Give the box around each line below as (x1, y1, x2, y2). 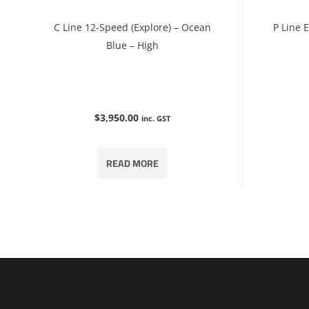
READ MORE (106, 154, 159, 172)
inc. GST (141, 112, 170, 123)
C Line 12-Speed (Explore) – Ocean (53, 20, 211, 34)
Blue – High (106, 38, 159, 52)
